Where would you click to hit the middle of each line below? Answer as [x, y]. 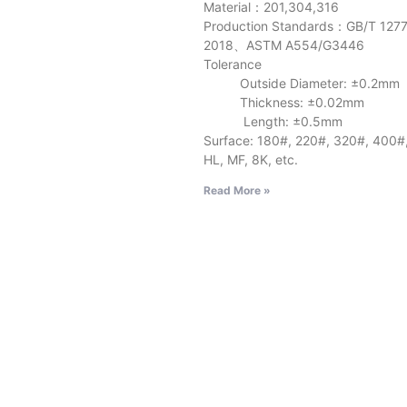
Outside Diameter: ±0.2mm [302, 83]
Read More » [237, 190]
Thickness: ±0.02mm [284, 102]
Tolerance [233, 64]
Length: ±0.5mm [273, 121]
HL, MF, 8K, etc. [251, 159]
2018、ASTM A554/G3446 [284, 45]
